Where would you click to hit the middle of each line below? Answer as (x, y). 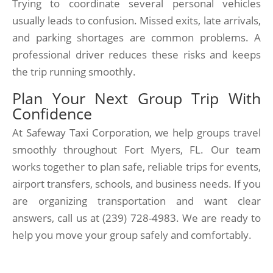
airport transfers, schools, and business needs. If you (136, 184)
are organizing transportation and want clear (136, 201)
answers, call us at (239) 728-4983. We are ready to (136, 218)
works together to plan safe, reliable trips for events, (136, 167)
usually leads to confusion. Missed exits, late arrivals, (136, 20)
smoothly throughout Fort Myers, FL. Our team (136, 150)
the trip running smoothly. (74, 72)
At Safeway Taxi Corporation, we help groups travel (136, 133)
